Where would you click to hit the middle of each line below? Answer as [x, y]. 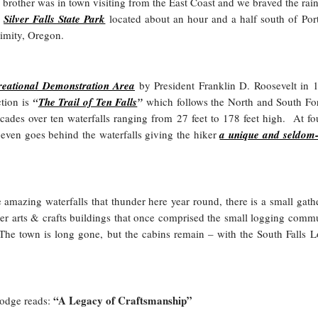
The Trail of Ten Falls [88, 102]
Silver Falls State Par [52, 19]
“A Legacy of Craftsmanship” [122, 300]
